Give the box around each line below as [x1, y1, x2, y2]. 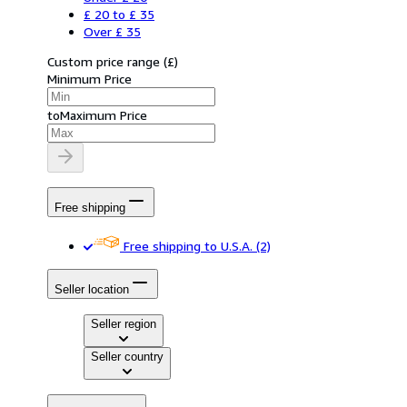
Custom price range [47, 54, 160, 70]
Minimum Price [47, 71, 132, 87]
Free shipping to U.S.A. [124, 237, 253, 253]
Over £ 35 [84, 24, 141, 40]
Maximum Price [60, 107, 147, 124]
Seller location [55, 283, 129, 297]
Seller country [91, 349, 164, 363]
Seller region [91, 316, 156, 331]
